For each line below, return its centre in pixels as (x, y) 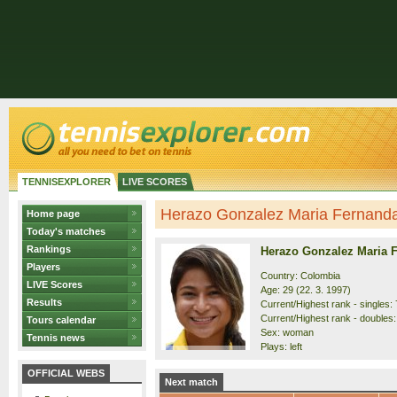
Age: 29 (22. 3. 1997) (306, 290)
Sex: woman (287, 332)
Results (44, 302)
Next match (191, 382)
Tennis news (56, 338)
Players (43, 267)
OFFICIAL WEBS (66, 373)
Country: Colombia (300, 276)
